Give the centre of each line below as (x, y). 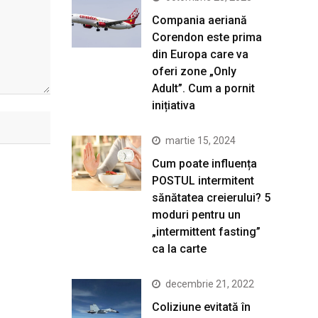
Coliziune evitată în (201, 307)
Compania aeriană (199, 20)
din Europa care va (200, 54)
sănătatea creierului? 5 (211, 197)
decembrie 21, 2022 (210, 284)
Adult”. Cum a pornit (203, 88)
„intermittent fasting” (206, 231)
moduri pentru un (196, 214)
